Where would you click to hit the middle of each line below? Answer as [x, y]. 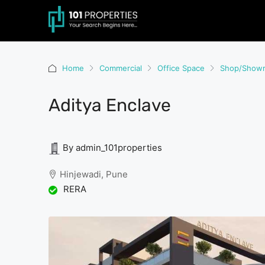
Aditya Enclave [110, 105]
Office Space [181, 68]
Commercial [121, 68]
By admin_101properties [111, 148]
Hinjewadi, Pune [94, 174]
